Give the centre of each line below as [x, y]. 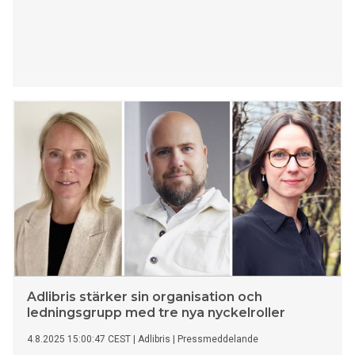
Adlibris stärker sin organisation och [145, 297]
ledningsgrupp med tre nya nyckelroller [156, 313]
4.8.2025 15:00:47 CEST [79, 340]
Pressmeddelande [218, 340]
